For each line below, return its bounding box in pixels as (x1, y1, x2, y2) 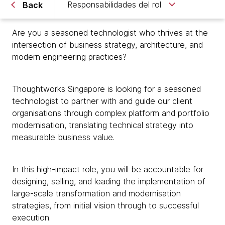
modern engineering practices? (12, 52, 129, 62)
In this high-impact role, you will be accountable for (12, 164, 203, 174)
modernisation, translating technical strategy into (12, 120, 193, 130)
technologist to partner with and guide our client (12, 96, 192, 106)
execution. (12, 212, 51, 222)
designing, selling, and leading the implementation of (12, 176, 205, 186)
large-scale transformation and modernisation (12, 188, 181, 198)
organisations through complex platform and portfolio (12, 108, 209, 118)
